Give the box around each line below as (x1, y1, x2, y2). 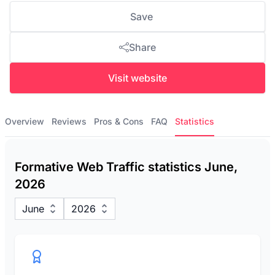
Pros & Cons (94, 116, 144, 126)
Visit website (108, 72, 167, 84)
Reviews (52, 116, 87, 126)
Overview (5, 116, 44, 126)
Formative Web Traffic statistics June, (15, 160, 238, 174)
